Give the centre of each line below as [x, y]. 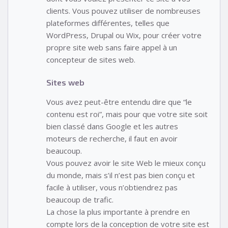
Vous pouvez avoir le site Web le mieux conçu [126, 163]
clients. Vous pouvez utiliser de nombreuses [123, 11]
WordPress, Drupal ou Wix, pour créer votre [124, 35]
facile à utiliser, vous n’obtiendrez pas [112, 187]
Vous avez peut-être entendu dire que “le [119, 102]
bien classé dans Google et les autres [112, 126]
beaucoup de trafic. [80, 199]
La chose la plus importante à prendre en [118, 211]
